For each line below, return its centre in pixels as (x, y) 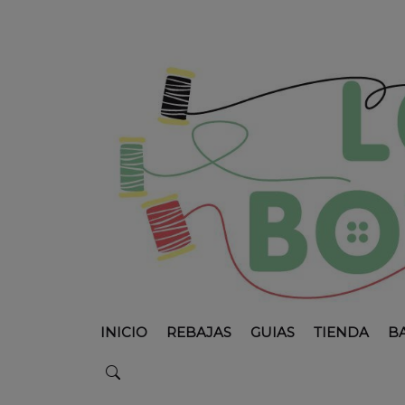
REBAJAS (198, 333)
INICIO (123, 333)
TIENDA (341, 333)
